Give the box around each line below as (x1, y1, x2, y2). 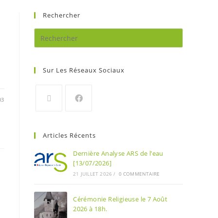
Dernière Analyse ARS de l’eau (73, 149, 163, 158)
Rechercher (43, 11, 80, 19)
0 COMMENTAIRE (118, 170, 160, 177)
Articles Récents (43, 131, 96, 140)
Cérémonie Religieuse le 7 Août (73, 195, 168, 203)
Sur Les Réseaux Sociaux (43, 66, 125, 74)
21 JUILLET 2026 (73, 170, 112, 177)
